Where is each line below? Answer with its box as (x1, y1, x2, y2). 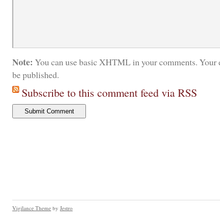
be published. (12, 69, 59, 81)
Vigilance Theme (12, 204, 51, 212)
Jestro (60, 204, 73, 212)
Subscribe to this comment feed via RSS (22, 85, 197, 100)
